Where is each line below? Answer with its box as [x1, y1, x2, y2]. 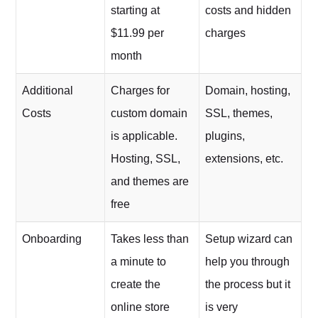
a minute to [111, 255, 167, 268]
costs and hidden [205, 4, 292, 16]
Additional [22, 84, 74, 97]
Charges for [111, 84, 170, 97]
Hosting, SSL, [111, 152, 181, 165]
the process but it [205, 278, 291, 290]
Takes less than [111, 232, 190, 245]
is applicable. [111, 129, 178, 142]
